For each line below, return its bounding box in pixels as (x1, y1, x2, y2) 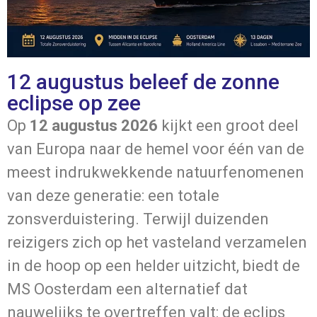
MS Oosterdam (7, 279, 113, 298)
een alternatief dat (113, 279, 248, 298)
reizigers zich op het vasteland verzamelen (7, 233, 307, 251)
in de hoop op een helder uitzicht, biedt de (7, 256, 300, 275)
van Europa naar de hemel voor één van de (7, 139, 304, 158)
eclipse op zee (7, 90, 141, 115)
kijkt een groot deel (158, 116, 299, 134)
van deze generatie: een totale (7, 186, 219, 204)
